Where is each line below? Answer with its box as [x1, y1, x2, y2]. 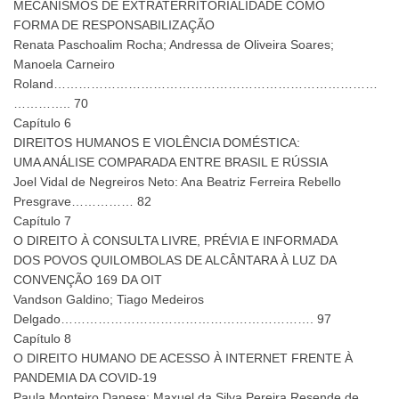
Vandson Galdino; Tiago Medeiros [13, 292, 204, 307]
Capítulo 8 [13, 331, 71, 346]
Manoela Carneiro [13, 57, 115, 72]
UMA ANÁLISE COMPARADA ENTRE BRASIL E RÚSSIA [13, 155, 328, 170]
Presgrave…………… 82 [13, 194, 151, 209]
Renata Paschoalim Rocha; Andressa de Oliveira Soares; [13, 37, 334, 53]
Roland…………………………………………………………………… [13, 77, 378, 92]
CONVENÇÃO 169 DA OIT [13, 273, 162, 288]
